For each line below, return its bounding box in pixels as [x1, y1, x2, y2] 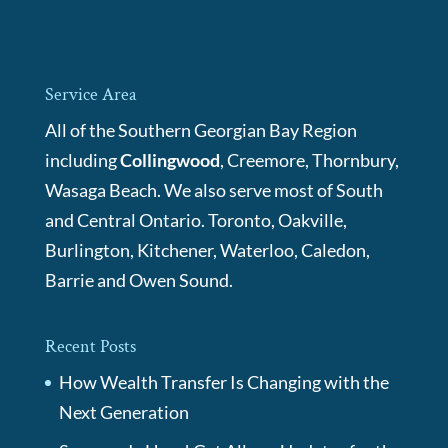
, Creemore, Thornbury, [219, 149, 399, 172]
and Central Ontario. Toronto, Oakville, [44, 209, 347, 232]
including [44, 149, 120, 172]
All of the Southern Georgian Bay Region [44, 119, 357, 142]
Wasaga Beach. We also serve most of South [44, 179, 383, 202]
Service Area [44, 83, 136, 107]
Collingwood [119, 149, 220, 172]
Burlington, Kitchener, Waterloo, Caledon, [44, 239, 370, 262]
